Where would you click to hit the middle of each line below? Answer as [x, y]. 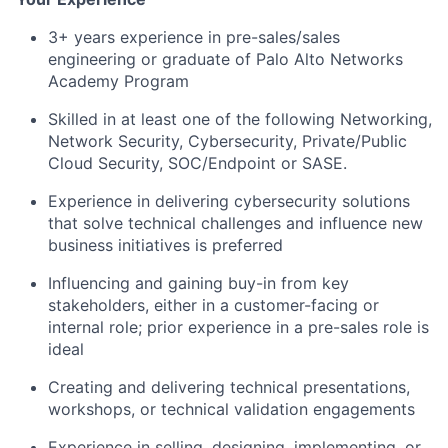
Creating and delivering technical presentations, [229, 386]
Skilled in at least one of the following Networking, [240, 118]
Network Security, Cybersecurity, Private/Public [227, 140]
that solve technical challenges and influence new [235, 222]
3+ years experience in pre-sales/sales [194, 36]
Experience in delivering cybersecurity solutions [229, 200]
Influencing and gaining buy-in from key [198, 282]
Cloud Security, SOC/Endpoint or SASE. [197, 162]
